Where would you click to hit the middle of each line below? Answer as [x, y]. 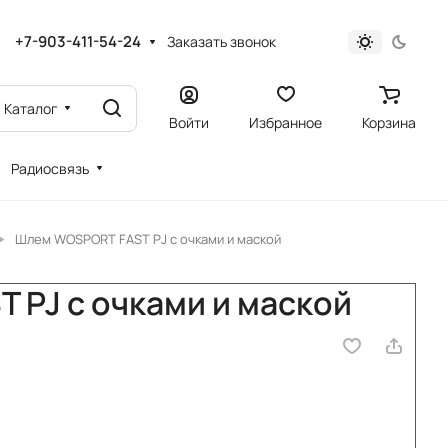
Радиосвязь [50, 168]
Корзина [389, 122]
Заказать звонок [221, 41]
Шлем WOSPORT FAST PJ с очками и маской [148, 239]
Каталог [31, 108]
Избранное [285, 122]
